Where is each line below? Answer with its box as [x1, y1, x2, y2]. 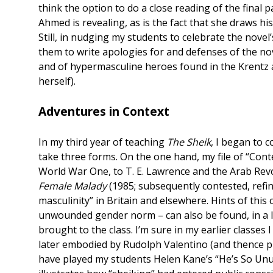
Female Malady [38, 179, 109, 193]
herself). [38, 74, 76, 88]
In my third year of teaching [38, 135, 167, 149]
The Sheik [167, 135, 211, 149]
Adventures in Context [38, 103, 169, 120]
